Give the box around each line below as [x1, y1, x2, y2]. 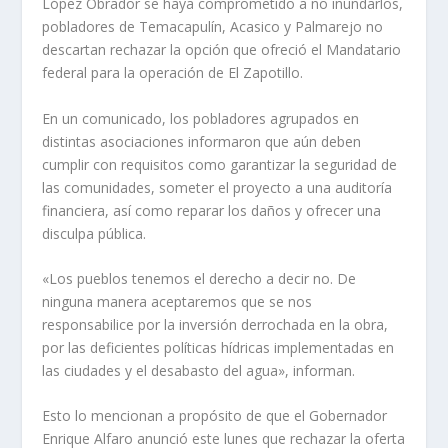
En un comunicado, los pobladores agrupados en [42, 108, 360, 128]
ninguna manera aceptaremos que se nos [42, 292, 313, 312]
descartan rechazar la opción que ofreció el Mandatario [42, 40, 402, 60]
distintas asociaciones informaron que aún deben [42, 131, 362, 151]
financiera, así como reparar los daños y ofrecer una [42, 200, 382, 220]
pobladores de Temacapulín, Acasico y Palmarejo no [42, 17, 384, 37]
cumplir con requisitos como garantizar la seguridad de [42, 154, 398, 174]
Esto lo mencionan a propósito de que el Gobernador [42, 406, 388, 426]
